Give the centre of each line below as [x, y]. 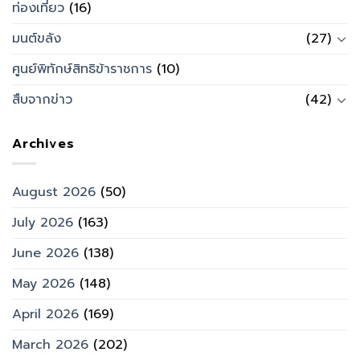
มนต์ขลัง [37, 38]
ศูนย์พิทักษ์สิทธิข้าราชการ [82, 69]
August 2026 [54, 192]
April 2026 [45, 315]
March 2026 [50, 345]
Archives [43, 143]
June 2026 [45, 254]
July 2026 [43, 223]
